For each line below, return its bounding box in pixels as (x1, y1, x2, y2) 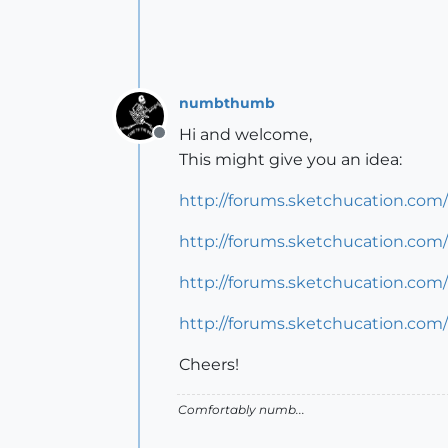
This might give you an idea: (179, 150, 402, 169)
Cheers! (179, 355, 239, 374)
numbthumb (179, 93, 275, 112)
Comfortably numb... (178, 402, 305, 417)
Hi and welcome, (179, 125, 312, 144)
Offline (158, 134, 211, 153)
